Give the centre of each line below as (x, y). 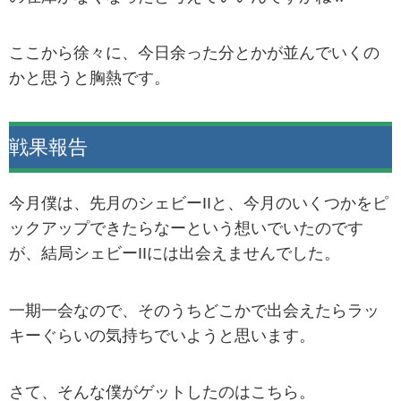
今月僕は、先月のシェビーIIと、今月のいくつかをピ (199, 204)
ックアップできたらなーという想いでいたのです (186, 229)
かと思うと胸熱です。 (90, 78)
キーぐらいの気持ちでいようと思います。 (162, 335)
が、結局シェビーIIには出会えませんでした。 (175, 254)
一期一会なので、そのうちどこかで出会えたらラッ (194, 310)
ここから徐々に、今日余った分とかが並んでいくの (194, 53)
